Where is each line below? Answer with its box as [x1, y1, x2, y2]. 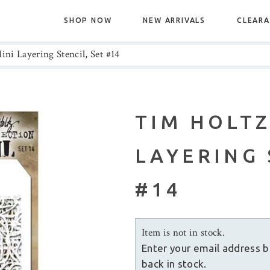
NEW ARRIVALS [143, 16, 206, 24]
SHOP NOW [63, 16, 112, 24]
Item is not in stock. [142, 226, 225, 239]
